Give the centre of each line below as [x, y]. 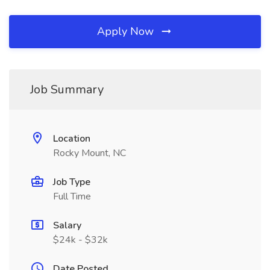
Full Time [72, 196]
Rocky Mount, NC [89, 153]
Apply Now [127, 31]
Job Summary [67, 89]
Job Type [72, 182]
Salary [67, 225]
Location [72, 139]
